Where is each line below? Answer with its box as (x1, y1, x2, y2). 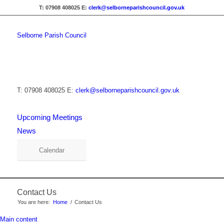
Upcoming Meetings (16, 113, 82, 121)
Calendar (38, 146, 64, 154)
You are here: (17, 199, 50, 205)
